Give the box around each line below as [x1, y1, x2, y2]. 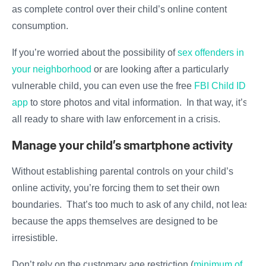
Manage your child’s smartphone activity [12, 138, 233, 153]
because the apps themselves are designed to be [12, 216, 218, 227]
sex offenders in [178, 47, 244, 58]
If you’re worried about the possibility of [12, 47, 178, 58]
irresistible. [12, 233, 62, 243]
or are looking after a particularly [91, 64, 229, 75]
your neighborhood [12, 64, 91, 75]
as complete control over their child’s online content [12, 4, 227, 15]
